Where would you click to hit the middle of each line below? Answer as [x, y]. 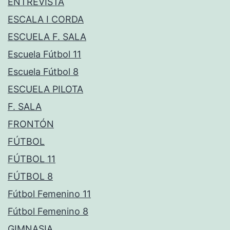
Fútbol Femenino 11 [49, 194]
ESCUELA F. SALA [47, 37]
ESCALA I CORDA [46, 20]
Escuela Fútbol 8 [43, 72]
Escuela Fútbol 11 [44, 54]
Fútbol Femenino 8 [48, 212]
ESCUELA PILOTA [45, 89]
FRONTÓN [31, 124]
